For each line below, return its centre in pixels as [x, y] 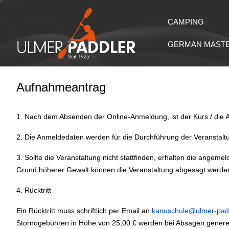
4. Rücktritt [34, 190]
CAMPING [186, 22]
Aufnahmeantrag [61, 87]
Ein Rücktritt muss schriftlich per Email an [84, 211]
